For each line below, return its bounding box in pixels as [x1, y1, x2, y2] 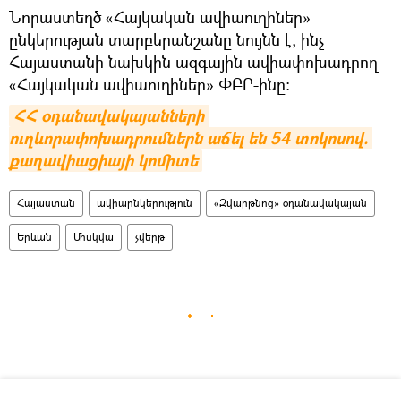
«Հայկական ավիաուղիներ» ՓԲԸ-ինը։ [9, 73, 290, 95]
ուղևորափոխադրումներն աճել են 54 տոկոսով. [9, 126, 368, 149]
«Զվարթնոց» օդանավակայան [214, 194, 367, 210]
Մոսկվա [73, 228, 114, 244]
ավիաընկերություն [97, 194, 192, 210]
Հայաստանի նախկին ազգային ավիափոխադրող [9, 50, 378, 73]
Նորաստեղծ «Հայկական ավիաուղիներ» [9, 5, 311, 28]
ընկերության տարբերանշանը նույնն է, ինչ [9, 28, 324, 50]
